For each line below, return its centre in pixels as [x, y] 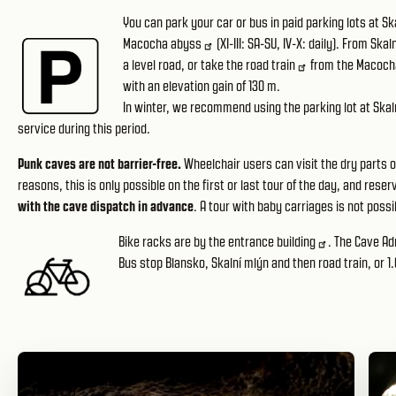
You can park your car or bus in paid [214, 23]
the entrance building [262, 242]
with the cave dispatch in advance [106, 206]
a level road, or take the [184, 65]
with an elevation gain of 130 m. [202, 86]
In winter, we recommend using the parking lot [241, 107]
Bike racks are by [164, 242]
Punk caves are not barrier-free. [99, 164]
